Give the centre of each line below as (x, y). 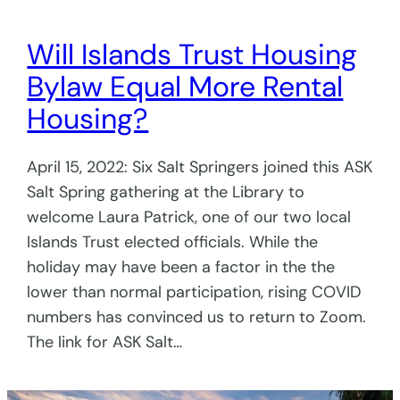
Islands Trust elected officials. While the (173, 242)
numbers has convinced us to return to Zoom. (197, 317)
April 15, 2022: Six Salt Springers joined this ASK (200, 167)
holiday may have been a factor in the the (181, 267)
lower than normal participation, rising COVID (195, 292)
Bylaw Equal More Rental (185, 86)
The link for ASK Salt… (105, 342)
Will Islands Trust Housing (192, 54)
